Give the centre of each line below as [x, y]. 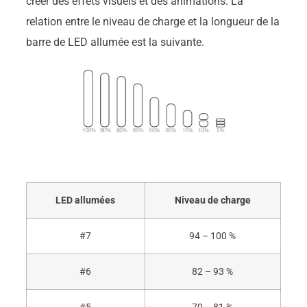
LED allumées [86, 201]
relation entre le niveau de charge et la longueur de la [152, 21]
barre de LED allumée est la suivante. [115, 42]
